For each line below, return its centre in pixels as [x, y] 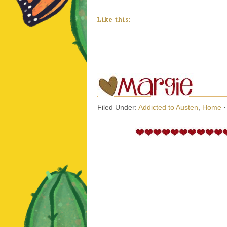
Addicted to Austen [168, 107]
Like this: [114, 20]
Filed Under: [118, 107]
